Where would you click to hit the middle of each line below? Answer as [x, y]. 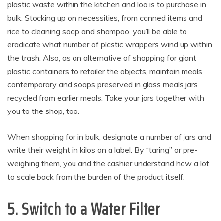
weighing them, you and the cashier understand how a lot [108, 164]
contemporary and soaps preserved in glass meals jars [103, 85]
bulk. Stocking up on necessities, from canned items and [105, 18]
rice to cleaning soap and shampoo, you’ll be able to [97, 31]
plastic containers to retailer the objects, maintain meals [105, 71]
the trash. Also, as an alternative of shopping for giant [102, 58]
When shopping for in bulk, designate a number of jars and [109, 137]
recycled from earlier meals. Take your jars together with [106, 98]
